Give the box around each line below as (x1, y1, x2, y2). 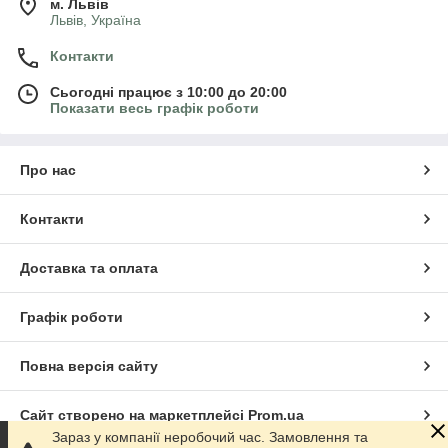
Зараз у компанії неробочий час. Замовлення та (52, 429, 368, 445)
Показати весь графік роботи (50, 100, 259, 117)
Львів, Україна (50, 12, 141, 29)
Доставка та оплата (20, 260, 158, 277)
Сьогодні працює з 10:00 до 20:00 (50, 84, 287, 101)
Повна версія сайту (20, 358, 158, 375)
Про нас (20, 162, 76, 179)
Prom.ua (248, 407, 304, 424)
